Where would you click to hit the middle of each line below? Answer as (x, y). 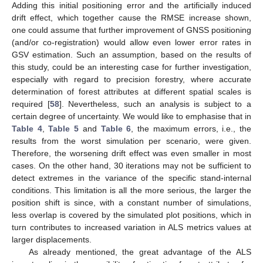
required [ (31, 104)
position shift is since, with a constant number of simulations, (131, 203)
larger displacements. (52, 240)
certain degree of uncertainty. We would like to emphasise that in (131, 117)
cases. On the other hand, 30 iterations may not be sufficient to (131, 166)
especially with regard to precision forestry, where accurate (131, 80)
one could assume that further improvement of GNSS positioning (131, 30)
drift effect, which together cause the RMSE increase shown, (131, 18)
